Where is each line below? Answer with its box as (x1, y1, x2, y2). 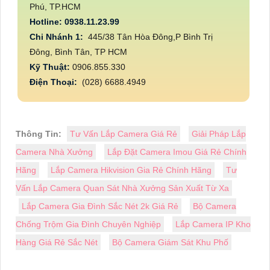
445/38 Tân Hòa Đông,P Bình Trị (86, 32, 213, 42)
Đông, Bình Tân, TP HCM (30, 47, 127, 57)
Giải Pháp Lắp (192, 129, 246, 139)
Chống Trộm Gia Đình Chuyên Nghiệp (16, 219, 161, 230)
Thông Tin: (16, 129, 61, 139)
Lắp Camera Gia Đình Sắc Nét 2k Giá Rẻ (22, 201, 178, 212)
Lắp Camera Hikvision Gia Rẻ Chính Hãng (51, 165, 212, 175)
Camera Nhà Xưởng (16, 147, 93, 157)
